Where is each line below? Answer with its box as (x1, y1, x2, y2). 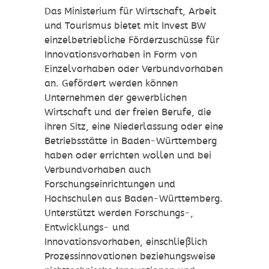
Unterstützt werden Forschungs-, (44, 207, 193, 219)
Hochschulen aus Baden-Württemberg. (44, 193, 223, 205)
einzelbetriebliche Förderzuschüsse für (44, 34, 219, 46)
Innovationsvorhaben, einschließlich (44, 236, 207, 248)
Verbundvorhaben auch (44, 164, 151, 176)
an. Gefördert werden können (44, 77, 178, 89)
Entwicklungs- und (44, 222, 130, 234)
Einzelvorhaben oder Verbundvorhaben (44, 63, 223, 75)
